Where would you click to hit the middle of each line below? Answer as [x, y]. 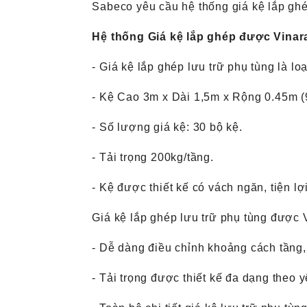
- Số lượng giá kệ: [141, 127]
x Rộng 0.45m [260, 97]
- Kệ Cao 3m [126, 97]
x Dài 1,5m [192, 97]
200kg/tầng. [182, 157]
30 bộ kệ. [218, 127]
